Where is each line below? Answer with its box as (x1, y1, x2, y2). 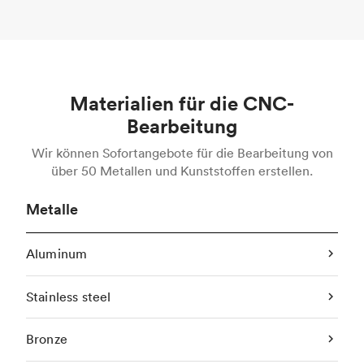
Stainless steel (26, 288, 111, 305)
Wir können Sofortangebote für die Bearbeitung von (31, 145, 333, 162)
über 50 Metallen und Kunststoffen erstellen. (51, 162, 313, 180)
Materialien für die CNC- (70, 91, 294, 116)
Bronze (26, 331, 67, 348)
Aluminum (26, 245, 88, 262)
